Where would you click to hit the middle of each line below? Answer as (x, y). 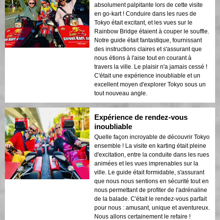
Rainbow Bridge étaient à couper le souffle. (152, 31)
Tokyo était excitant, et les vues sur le (143, 22)
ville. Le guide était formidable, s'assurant (149, 172)
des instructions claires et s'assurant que (148, 49)
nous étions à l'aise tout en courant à (143, 58)
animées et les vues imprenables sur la (146, 163)
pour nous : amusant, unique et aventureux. (152, 207)
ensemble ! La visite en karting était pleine (150, 146)
